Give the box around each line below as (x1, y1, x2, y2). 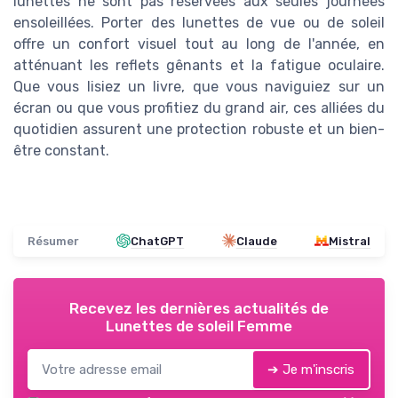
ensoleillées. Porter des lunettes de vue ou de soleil (13, 13, 385, 31)
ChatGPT (131, 234, 185, 248)
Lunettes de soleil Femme (106, 316, 292, 335)
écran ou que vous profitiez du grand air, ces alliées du (13, 99, 385, 116)
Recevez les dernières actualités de (69, 298, 329, 317)
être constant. (13, 141, 109, 159)
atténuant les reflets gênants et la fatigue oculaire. (13, 56, 385, 74)
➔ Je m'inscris (267, 361, 354, 378)
